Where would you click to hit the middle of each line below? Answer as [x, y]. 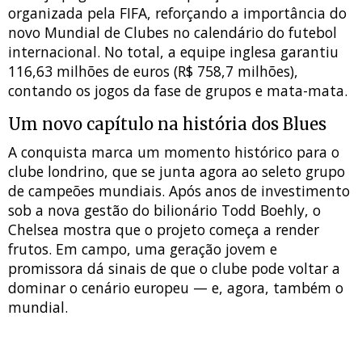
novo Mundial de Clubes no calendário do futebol [173, 33]
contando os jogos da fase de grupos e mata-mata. [178, 91]
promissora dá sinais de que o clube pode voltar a [174, 269]
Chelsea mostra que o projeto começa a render [164, 230]
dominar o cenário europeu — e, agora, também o [176, 288]
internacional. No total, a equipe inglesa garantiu [173, 52]
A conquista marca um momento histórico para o [174, 152]
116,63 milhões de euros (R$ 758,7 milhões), [153, 72]
